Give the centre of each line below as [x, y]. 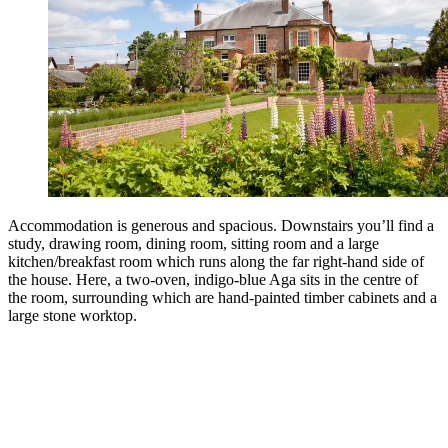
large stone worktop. [72, 316]
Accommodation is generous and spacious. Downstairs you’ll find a [221, 226]
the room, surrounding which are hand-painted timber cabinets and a [222, 298]
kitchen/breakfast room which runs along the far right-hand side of [216, 262]
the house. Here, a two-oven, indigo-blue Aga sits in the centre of [213, 280]
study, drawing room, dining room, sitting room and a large [193, 244]
